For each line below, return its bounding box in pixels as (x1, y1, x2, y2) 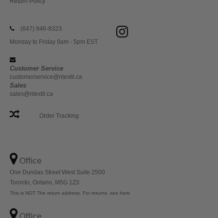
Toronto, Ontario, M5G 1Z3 (10, 179, 79, 186)
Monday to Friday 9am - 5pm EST (10, 38, 98, 46)
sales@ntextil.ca (10, 91, 53, 98)
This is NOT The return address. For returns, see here (10, 190, 130, 196)
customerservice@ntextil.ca (10, 73, 82, 81)
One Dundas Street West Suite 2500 (10, 169, 105, 176)
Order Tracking (39, 112, 79, 120)
